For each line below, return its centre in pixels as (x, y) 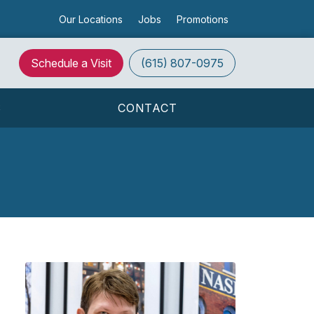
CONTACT (148, 108)
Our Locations (90, 19)
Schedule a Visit (71, 63)
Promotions (202, 19)
